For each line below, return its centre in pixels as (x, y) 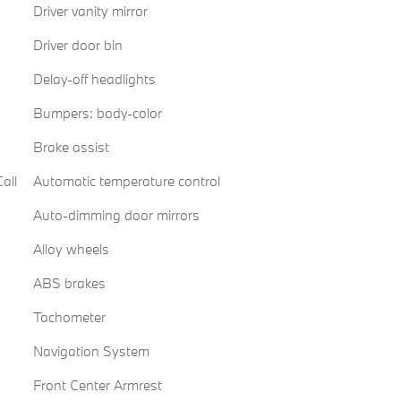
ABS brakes (69, 283)
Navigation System (91, 351)
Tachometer (69, 317)
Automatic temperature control (126, 181)
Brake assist (71, 147)
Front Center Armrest (97, 385)
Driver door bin (77, 45)
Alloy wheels (71, 249)
